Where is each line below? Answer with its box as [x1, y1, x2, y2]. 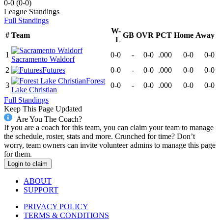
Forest [86, 76, 105, 85]
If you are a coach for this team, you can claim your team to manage [4, 123, 214, 132]
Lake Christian [11, 85, 57, 94]
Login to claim [8, 160, 48, 168]
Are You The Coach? [16, 114, 82, 123]
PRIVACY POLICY [24, 202, 88, 211]
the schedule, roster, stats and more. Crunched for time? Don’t [4, 132, 195, 141]
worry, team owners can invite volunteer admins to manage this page [4, 141, 216, 150]
